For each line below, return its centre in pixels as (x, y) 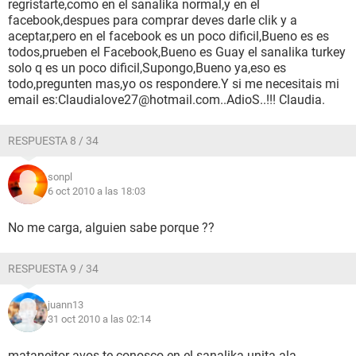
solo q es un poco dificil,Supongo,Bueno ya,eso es (147, 68)
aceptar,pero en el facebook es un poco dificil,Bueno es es (168, 36)
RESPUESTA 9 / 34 (53, 269)
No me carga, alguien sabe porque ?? (111, 228)
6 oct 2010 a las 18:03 (97, 191)
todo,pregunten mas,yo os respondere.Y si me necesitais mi (174, 84)
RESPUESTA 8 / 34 (53, 141)
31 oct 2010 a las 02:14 (99, 319)
